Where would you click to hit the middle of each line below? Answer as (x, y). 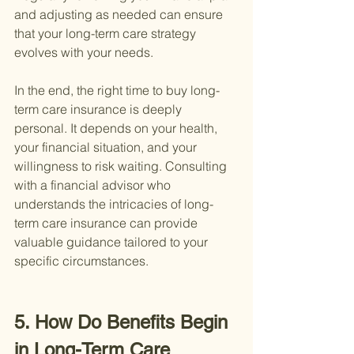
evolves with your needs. (84, 53)
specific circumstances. (81, 261)
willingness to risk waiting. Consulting (122, 166)
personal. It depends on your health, (117, 128)
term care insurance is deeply (100, 109)
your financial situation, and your (107, 147)
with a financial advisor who (94, 185)
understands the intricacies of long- (114, 204)
